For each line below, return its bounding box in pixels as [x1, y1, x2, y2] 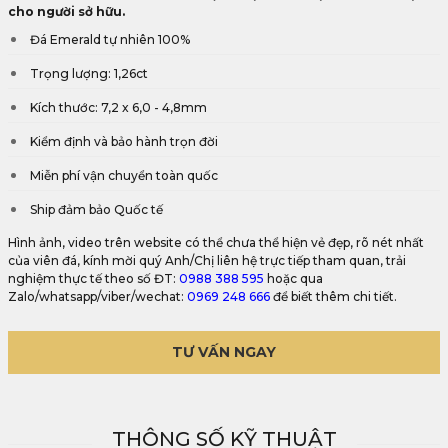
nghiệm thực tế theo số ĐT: [8, 271, 179, 286]
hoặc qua [264, 271, 323, 286]
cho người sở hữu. [8, 4, 125, 19]
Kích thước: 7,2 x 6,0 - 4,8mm [30, 100, 207, 115]
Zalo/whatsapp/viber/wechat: [8, 289, 187, 304]
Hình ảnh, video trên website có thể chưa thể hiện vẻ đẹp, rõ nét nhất [8, 235, 424, 250]
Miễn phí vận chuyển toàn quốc [30, 168, 218, 183]
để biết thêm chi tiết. [270, 289, 397, 304]
